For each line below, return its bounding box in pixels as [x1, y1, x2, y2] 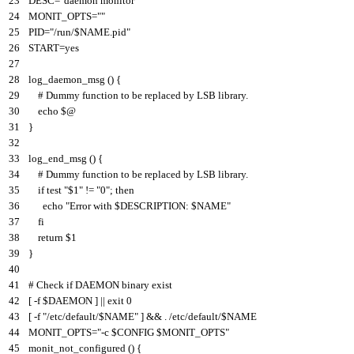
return [38, 231, 63, 243]
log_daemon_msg [28, 73, 105, 85]
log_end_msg [28, 152, 87, 164]
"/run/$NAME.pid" [50, 25, 130, 38]
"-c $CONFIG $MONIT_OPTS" [97, 326, 229, 338]
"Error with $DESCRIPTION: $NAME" [66, 199, 231, 212]
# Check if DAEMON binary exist [28, 278, 172, 291]
